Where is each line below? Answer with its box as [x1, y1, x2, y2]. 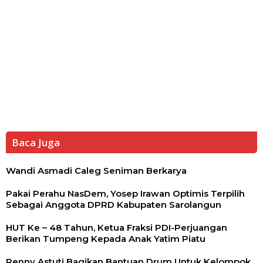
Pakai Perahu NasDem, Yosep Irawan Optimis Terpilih [6, 187, 245, 199]
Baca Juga [12, 135, 60, 149]
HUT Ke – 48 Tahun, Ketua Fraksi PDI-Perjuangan [6, 221, 227, 233]
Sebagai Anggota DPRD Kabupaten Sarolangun [6, 198, 221, 210]
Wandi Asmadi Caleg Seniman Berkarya [6, 164, 187, 176]
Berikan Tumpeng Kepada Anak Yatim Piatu [6, 232, 205, 244]
